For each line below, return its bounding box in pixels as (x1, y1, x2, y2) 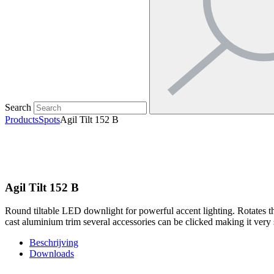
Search (5, 102, 31, 113)
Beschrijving (29, 237, 78, 248)
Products (5, 114, 39, 125)
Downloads (29, 248, 74, 259)
